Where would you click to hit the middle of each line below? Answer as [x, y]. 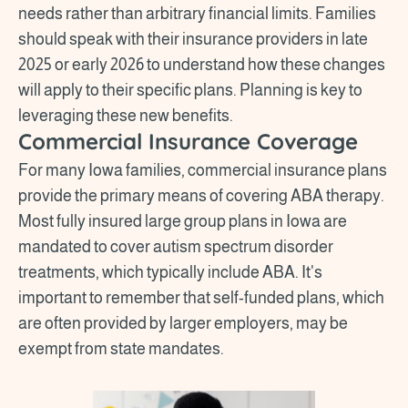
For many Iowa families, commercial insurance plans [203, 170]
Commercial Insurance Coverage [191, 141]
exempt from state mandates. [122, 348]
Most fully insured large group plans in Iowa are [183, 221]
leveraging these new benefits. [127, 115]
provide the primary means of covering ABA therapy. [201, 195]
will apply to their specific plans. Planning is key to [190, 90]
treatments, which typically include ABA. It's [170, 272]
